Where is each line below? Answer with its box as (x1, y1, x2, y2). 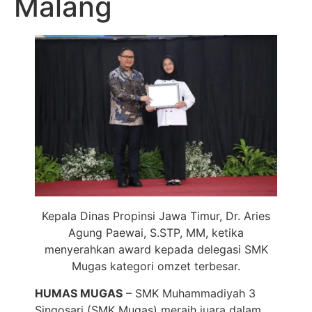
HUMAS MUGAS (35, 286, 123, 300)
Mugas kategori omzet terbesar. (72, 259, 240, 274)
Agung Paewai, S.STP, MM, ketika (68, 226, 244, 240)
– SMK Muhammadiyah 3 (123, 286, 256, 300)
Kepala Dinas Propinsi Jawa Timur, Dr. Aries (42, 209, 270, 224)
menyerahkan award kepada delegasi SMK (44, 242, 268, 257)
